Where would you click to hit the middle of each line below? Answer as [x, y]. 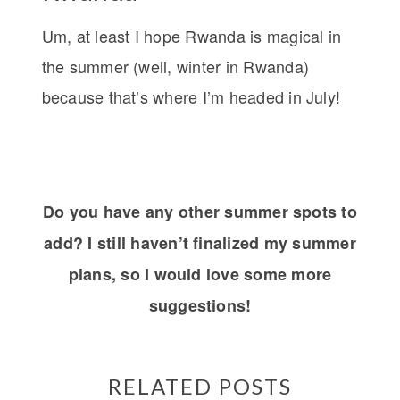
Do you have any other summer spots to [200, 211]
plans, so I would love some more [200, 274]
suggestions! [200, 305]
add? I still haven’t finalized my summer [200, 242]
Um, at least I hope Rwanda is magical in [192, 35]
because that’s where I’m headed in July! [191, 96]
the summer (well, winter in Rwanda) [175, 66]
